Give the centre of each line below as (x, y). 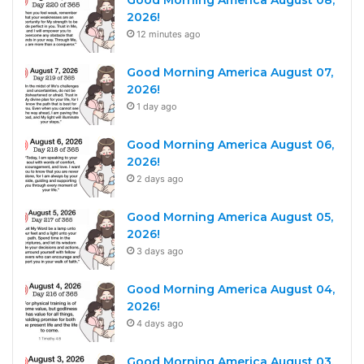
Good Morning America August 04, (231, 289)
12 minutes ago (169, 34)
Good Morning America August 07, (230, 72)
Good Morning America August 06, (230, 144)
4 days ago (160, 323)
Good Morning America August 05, (230, 217)
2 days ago (160, 178)
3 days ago (160, 251)
